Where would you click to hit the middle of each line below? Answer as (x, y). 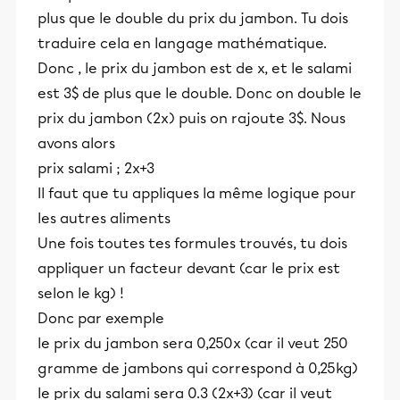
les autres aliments (104, 218)
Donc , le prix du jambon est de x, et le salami (195, 68)
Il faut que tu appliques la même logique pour (197, 193)
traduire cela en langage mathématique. (182, 43)
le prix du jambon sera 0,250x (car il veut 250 (193, 343)
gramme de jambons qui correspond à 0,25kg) (198, 368)
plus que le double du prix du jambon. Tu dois (193, 18)
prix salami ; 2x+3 (96, 168)
